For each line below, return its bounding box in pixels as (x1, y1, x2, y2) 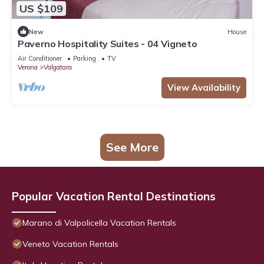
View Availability (167, 82, 240, 94)
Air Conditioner (18, 54, 62, 63)
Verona (18, 63, 38, 72)
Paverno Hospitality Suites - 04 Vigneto (18, 38, 197, 50)
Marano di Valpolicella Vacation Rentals (22, 217, 176, 229)
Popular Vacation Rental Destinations (12, 189, 216, 204)
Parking (73, 54, 96, 63)
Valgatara (44, 63, 72, 72)
